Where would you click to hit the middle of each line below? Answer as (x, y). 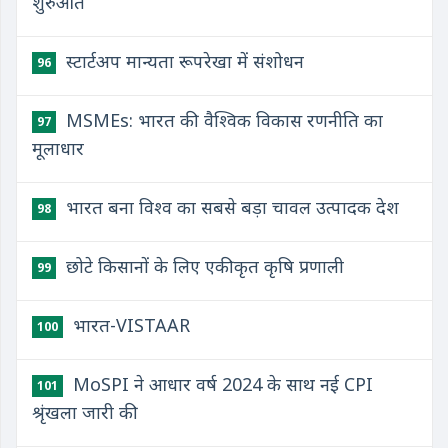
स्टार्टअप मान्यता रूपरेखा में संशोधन (182, 61)
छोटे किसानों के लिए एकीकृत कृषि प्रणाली (202, 266)
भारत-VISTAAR (129, 325)
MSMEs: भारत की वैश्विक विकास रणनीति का (222, 120)
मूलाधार (58, 148)
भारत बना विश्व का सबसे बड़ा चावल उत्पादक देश (230, 207)
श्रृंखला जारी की (85, 412)
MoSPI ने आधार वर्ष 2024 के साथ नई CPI (220, 384)
